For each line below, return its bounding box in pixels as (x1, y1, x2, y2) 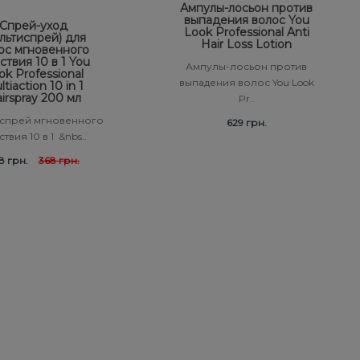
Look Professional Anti (183, 24, 309, 39)
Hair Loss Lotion (201, 36, 292, 51)
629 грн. (226, 116, 267, 129)
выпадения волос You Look (178, 76, 314, 88)
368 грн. (39, 153, 80, 166)
